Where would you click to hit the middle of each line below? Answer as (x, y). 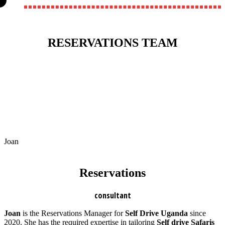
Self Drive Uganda (156, 213)
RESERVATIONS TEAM (113, 43)
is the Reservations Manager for (73, 213)
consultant (113, 195)
